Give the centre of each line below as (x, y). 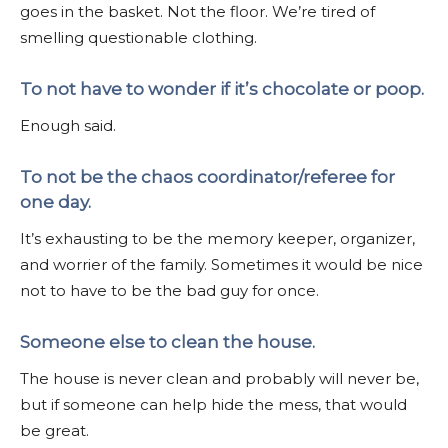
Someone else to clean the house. (169, 341)
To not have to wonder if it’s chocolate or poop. (222, 88)
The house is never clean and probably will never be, (219, 378)
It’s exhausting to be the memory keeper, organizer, (217, 238)
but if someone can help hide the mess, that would (213, 404)
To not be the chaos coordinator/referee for (207, 176)
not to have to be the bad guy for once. (169, 290)
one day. (55, 201)
